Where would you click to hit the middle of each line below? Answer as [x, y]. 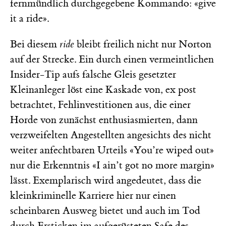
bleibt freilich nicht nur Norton [143, 44]
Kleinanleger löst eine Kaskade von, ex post [103, 89]
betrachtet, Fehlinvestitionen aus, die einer [100, 104]
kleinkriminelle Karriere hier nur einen [93, 195]
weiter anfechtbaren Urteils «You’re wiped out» [112, 150]
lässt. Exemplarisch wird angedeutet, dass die [106, 180]
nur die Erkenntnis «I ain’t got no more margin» [112, 165]
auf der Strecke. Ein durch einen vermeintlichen [112, 59]
